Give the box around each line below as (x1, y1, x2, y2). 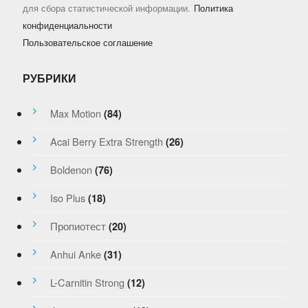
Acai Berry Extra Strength (49, 133, 163, 148)
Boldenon (49, 162, 92, 177)
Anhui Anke (49, 246, 101, 261)
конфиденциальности (22, 18, 112, 32)
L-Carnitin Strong (49, 274, 124, 289)
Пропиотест (49, 218, 106, 233)
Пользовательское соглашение (22, 35, 153, 49)
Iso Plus (49, 190, 85, 205)
